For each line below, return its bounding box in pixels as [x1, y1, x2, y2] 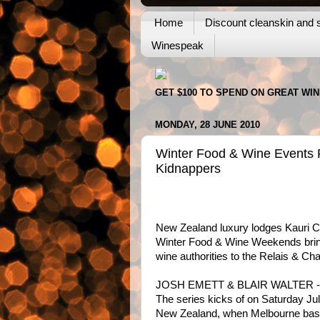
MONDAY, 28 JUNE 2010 [155, 119, 260, 131]
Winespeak [151, 39, 204, 52]
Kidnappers [156, 161, 221, 176]
